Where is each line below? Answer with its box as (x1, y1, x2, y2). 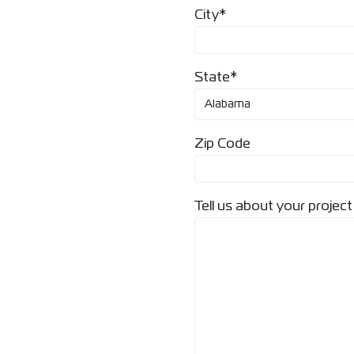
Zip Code (194, 138, 250, 150)
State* (194, 72, 237, 84)
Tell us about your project (194, 201, 352, 213)
